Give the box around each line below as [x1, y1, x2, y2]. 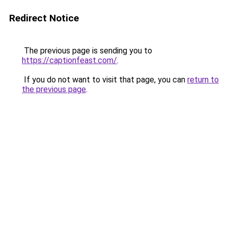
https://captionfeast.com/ [22, 55, 117, 65]
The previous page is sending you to [22, 46, 152, 55]
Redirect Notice [9, 12, 79, 24]
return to [187, 75, 219, 84]
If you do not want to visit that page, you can [22, 75, 187, 84]
